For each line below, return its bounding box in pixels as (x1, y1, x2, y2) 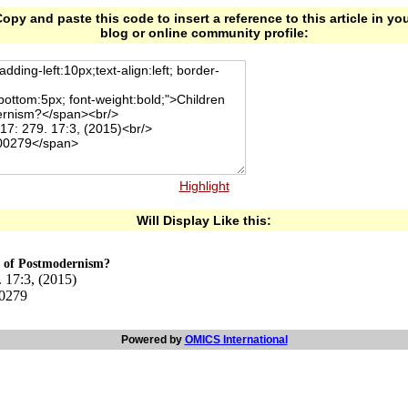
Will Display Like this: (137, 213, 271, 228)
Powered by (120, 333, 185, 346)
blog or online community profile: (99, 25, 309, 40)
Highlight (178, 178, 229, 193)
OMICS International (184, 333, 288, 346)
